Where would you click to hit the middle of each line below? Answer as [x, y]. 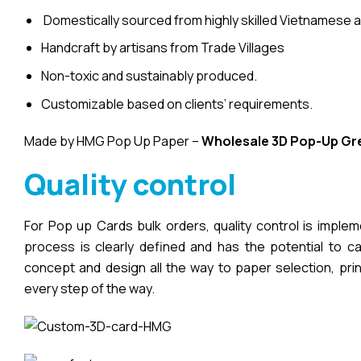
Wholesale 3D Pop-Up [271, 141]
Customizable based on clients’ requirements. [176, 104]
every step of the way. [89, 289]
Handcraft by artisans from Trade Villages [162, 48]
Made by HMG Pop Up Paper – [113, 141]
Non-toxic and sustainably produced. [149, 75]
